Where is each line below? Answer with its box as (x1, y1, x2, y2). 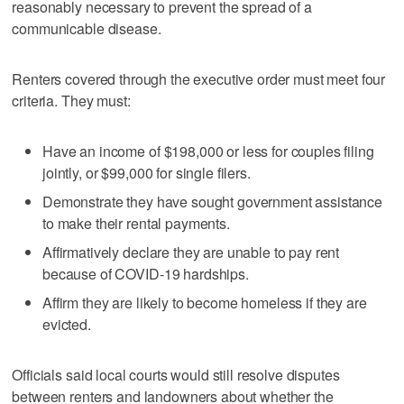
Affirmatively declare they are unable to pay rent (42, 241, 340, 262)
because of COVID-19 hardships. (42, 262, 249, 284)
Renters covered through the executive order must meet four (12, 68, 386, 89)
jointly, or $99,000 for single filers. (42, 161, 251, 183)
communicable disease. (12, 17, 161, 39)
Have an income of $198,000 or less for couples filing (42, 140, 374, 161)
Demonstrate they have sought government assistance (42, 190, 383, 212)
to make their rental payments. (42, 212, 230, 234)
